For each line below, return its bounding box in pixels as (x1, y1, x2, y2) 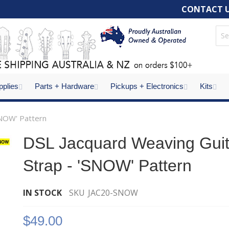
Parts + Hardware (35, 82, 94, 90)
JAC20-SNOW (88, 187, 139, 198)
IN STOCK (23, 187, 62, 198)
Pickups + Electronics (110, 82, 184, 90)
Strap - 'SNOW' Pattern (23, 156, 192, 175)
